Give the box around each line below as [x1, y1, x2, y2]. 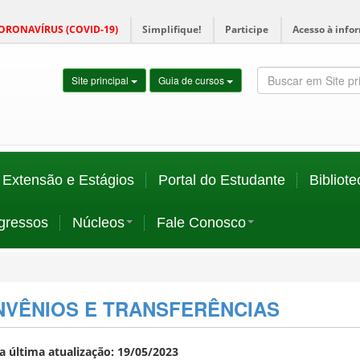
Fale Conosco [157, 215, 246, 231]
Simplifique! [142, 22, 201, 36]
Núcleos [72, 215, 125, 231]
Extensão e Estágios [2, 172, 134, 188]
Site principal [72, 73, 131, 87]
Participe [225, 22, 268, 36]
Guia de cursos [158, 73, 227, 87]
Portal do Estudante [158, 172, 285, 188]
